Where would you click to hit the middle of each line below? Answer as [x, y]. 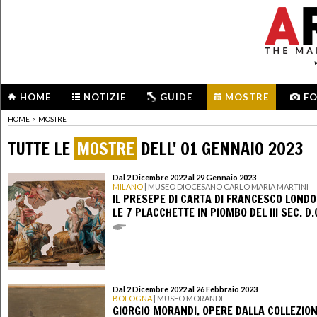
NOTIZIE [105, 97]
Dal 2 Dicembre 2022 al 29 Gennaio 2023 [184, 178]
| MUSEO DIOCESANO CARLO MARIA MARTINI [226, 187]
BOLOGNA [132, 299]
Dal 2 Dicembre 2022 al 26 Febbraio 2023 [185, 289]
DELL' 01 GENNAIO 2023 [220, 148]
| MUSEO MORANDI [188, 299]
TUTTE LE [41, 148]
